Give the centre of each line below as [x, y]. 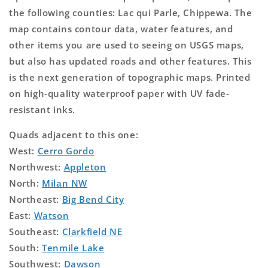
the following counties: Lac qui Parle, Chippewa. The [131, 12]
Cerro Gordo [66, 150]
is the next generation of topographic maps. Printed [130, 77]
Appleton [85, 167]
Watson [51, 215]
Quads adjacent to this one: [74, 134]
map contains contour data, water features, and [121, 28]
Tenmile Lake [73, 247]
